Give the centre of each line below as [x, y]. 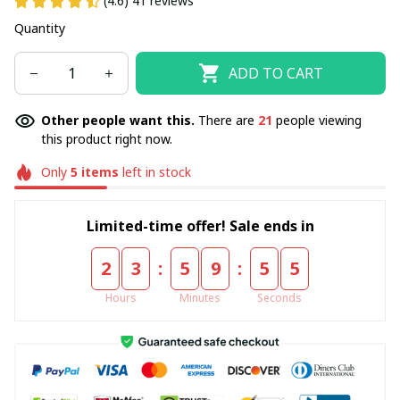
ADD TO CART [275, 73]
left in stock [154, 172]
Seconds [279, 297]
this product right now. [107, 139]
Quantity [40, 28]
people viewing [317, 120]
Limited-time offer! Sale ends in [200, 225]
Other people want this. [120, 120]
